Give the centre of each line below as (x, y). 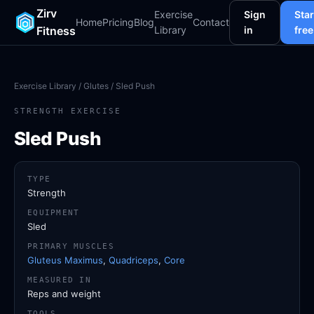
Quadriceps (134, 260)
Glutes (96, 86)
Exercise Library (45, 86)
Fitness (56, 31)
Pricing (118, 22)
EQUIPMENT (54, 212)
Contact (211, 22)
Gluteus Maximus (65, 260)
